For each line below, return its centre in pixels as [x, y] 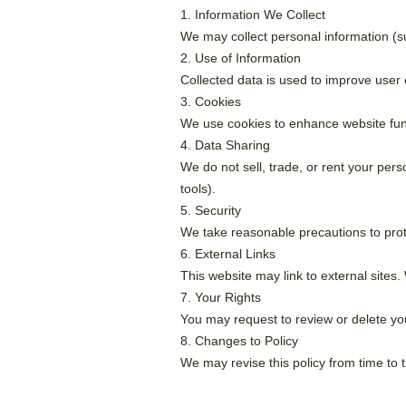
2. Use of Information [241, 58]
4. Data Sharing [225, 145]
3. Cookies [211, 101]
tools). [198, 188]
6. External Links [228, 254]
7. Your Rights [221, 297]
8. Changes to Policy [239, 341]
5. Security [211, 210]
